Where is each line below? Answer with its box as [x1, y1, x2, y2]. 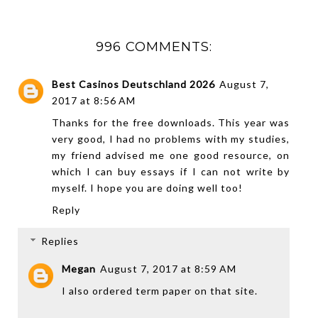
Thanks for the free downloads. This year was [52, 116, 290, 129]
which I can [52, 165, 118, 178]
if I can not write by [175, 165, 290, 178]
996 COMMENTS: [95, 38, 212, 55]
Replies [41, 235, 79, 248]
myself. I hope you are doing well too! [52, 182, 243, 194]
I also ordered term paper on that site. [62, 285, 258, 297]
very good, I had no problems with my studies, [52, 133, 290, 146]
